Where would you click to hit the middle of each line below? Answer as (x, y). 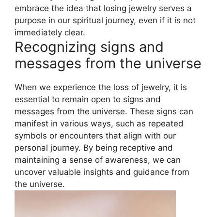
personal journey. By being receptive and (94, 147)
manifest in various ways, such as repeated (99, 123)
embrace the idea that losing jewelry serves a (103, 8)
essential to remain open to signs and (88, 99)
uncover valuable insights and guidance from (102, 172)
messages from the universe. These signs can (104, 111)
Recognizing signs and (89, 46)
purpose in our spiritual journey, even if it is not (105, 20)
